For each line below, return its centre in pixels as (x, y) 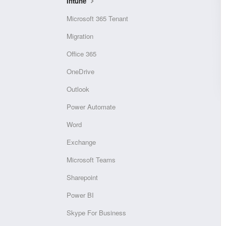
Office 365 (81, 54)
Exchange (81, 142)
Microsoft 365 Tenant (97, 18)
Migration (80, 36)
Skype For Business (96, 213)
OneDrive (80, 71)
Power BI (80, 195)
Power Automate (91, 107)
